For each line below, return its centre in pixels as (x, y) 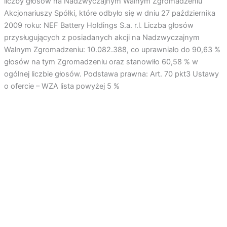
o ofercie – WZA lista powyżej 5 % (62, 86)
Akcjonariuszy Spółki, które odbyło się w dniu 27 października (109, 13)
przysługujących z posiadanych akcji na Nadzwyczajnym (102, 38)
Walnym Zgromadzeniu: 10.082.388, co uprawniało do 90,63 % (112, 50)
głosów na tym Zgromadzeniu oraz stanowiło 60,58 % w (101, 62)
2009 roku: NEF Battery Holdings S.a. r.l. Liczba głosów (99, 26)
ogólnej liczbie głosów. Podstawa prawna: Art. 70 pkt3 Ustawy (111, 74)
